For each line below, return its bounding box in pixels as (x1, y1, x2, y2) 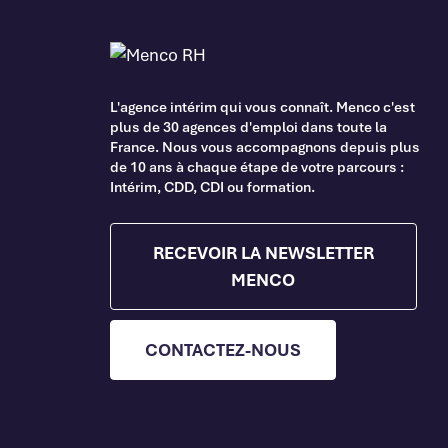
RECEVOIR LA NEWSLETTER (152, 240, 374, 264)
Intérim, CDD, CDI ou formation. (109, 176, 315, 196)
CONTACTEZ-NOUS (144, 337, 301, 361)
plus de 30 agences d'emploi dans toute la (109, 116, 387, 136)
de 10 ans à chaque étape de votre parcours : (109, 156, 404, 176)
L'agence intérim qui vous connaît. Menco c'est (109, 96, 415, 116)
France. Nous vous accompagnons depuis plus (109, 136, 420, 156)
